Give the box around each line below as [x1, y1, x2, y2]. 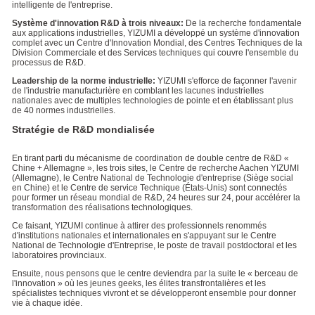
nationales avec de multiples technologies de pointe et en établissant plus [11, 96, 293, 106]
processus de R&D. [11, 58, 86, 68]
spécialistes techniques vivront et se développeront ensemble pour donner [11, 288, 296, 299]
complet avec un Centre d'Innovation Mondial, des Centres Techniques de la [11, 38, 302, 49]
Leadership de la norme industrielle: [11, 76, 157, 86]
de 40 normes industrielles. [11, 105, 115, 116]
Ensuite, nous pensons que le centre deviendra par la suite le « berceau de [11, 269, 298, 279]
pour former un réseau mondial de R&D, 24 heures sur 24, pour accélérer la [11, 193, 300, 203]
